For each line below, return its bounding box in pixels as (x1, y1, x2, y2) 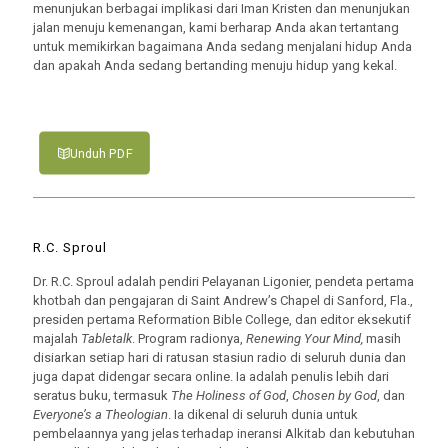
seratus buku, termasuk (33, 388, 171, 403)
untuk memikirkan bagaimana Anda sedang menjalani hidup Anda (33, 39, 412, 54)
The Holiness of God (171, 388, 286, 403)
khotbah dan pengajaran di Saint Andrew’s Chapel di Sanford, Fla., (33, 293, 413, 308)
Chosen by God (292, 388, 377, 403)
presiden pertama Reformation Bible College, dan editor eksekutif (33, 312, 411, 327)
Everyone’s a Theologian (33, 407, 168, 422)
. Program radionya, (132, 331, 246, 346)
